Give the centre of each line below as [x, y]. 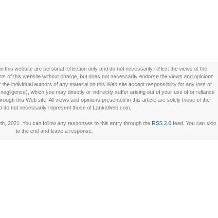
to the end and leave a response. [54, 131]
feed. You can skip [194, 123]
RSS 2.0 [162, 123]
